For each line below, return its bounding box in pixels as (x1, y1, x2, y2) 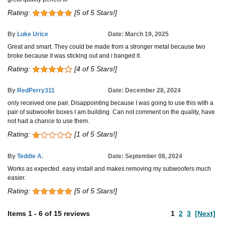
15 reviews (54, 209, 90, 217)
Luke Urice (17, 31, 48, 38)
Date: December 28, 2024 (108, 87, 181, 94)
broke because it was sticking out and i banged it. (8, 52, 141, 59)
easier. (8, 174, 26, 181)
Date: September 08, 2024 (108, 152, 182, 160)
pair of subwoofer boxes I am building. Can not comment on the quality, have (8, 108, 215, 116)
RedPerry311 (17, 87, 55, 94)
